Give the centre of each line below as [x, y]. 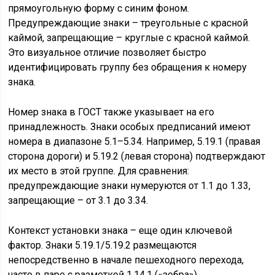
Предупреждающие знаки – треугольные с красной [128, 23]
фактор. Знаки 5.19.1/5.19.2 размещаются [103, 245]
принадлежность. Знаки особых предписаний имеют [130, 127]
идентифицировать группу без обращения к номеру [128, 67]
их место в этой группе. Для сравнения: [99, 171]
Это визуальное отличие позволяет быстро [107, 52]
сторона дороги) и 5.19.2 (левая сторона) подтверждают [137, 156]
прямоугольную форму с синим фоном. [99, 8]
